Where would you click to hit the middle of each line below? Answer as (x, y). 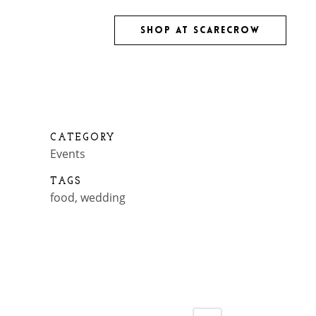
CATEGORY (83, 138)
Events (68, 154)
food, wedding (88, 197)
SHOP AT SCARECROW (200, 31)
